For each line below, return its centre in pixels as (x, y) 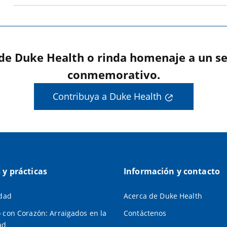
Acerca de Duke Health (163, 196)
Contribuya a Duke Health (107, 96)
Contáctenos (145, 213)
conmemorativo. (113, 74)
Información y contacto (172, 171)
